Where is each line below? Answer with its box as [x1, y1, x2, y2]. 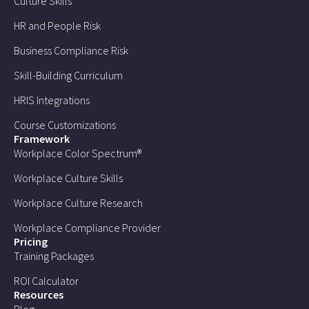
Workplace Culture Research [14, 195, 143, 210]
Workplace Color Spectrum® [14, 146, 141, 160]
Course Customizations [14, 117, 116, 132]
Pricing [14, 234, 48, 248]
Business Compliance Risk [14, 43, 128, 57]
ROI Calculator [14, 273, 79, 288]
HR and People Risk [14, 18, 101, 32]
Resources [14, 287, 63, 301]
